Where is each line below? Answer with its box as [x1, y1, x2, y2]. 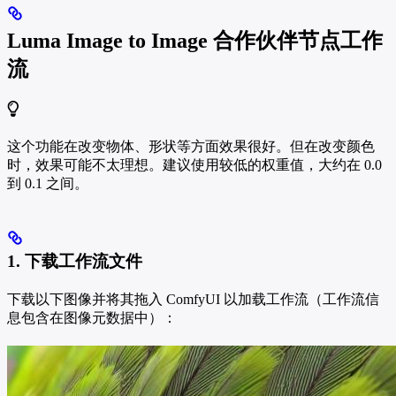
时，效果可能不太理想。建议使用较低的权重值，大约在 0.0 [7, 156, 382, 172]
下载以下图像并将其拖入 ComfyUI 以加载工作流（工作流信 [7, 291, 379, 307]
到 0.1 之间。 [7, 175, 88, 191]
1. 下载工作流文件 [7, 251, 142, 270]
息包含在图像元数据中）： [7, 309, 177, 325]
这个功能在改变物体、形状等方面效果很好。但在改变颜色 [7, 138, 375, 154]
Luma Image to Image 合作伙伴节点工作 [7, 29, 383, 53]
